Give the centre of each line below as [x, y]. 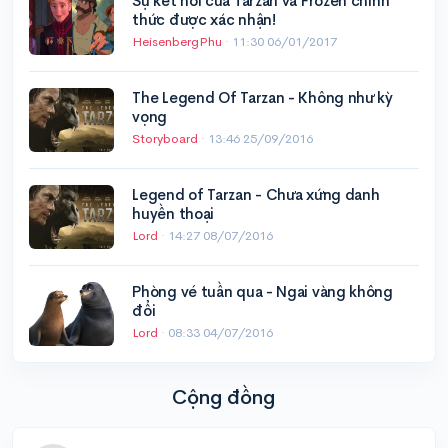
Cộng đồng [224, 397]
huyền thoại [173, 213]
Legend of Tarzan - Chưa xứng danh [256, 194]
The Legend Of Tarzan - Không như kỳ [262, 97]
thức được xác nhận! [204, 19]
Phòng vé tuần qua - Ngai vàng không [262, 291]
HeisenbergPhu [179, 41]
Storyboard [167, 138]
